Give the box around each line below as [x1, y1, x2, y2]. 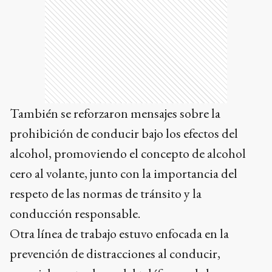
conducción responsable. [10, 204, 140, 222]
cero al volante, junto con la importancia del [10, 164, 237, 182]
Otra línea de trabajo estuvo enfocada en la [10, 224, 229, 242]
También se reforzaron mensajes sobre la [10, 104, 220, 122]
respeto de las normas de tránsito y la [10, 184, 202, 202]
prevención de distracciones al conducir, [10, 244, 220, 262]
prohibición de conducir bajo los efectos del [10, 124, 238, 142]
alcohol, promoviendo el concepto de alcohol [10, 144, 246, 162]
